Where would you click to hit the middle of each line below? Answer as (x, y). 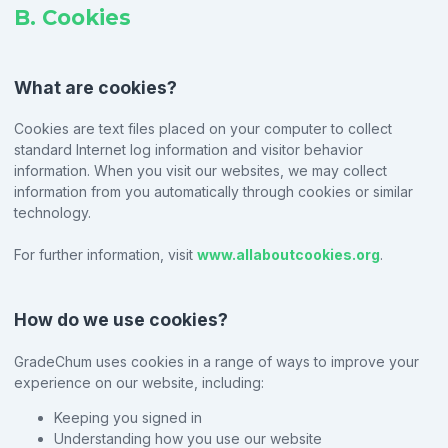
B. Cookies (72, 17)
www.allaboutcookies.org (288, 255)
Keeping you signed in (128, 417)
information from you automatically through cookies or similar (213, 192)
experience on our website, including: (139, 382)
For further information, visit (103, 255)
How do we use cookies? (121, 320)
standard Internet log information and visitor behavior (188, 150)
